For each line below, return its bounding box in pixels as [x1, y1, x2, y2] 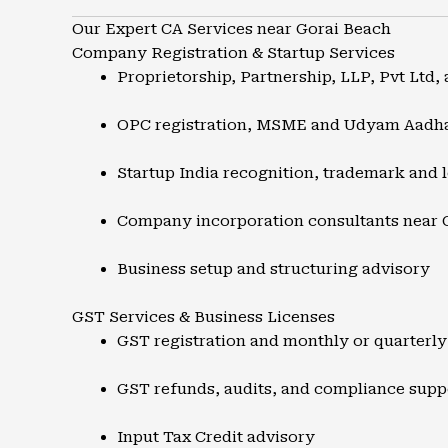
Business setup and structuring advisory [117, 260, 430, 278]
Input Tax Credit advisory [117, 428, 315, 446]
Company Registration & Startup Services [72, 44, 395, 62]
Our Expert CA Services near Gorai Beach [72, 20, 391, 38]
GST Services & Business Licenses [72, 308, 335, 326]
